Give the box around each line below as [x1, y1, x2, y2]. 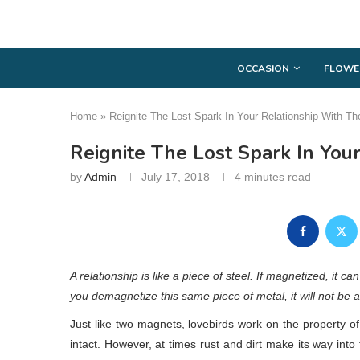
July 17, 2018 [141, 170, 210, 183]
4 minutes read [235, 170, 311, 183]
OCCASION [237, 61, 289, 75]
